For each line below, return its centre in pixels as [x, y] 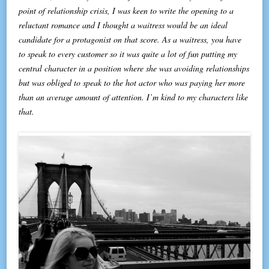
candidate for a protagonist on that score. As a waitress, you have [130, 40]
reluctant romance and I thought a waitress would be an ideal [123, 25]
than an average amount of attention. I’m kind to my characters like [134, 97]
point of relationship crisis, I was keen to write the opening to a [126, 11]
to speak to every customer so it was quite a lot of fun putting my [128, 54]
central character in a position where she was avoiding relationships [134, 68]
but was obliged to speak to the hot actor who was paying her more [132, 83]
